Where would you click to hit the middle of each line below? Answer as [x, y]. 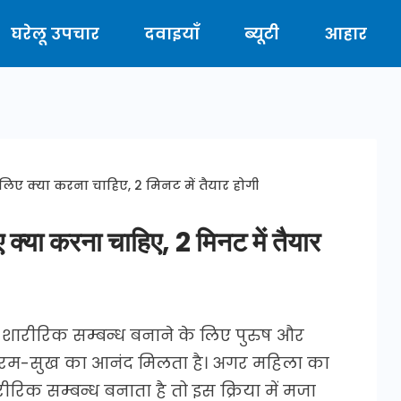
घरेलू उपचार [55, 34]
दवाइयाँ [172, 34]
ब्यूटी [262, 34]
